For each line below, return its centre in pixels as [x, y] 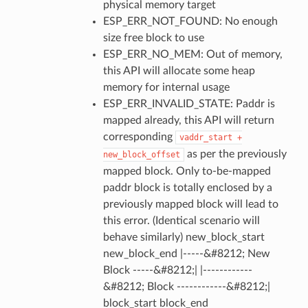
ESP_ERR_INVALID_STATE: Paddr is [189, 103]
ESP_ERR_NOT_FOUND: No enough [190, 21]
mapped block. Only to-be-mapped [187, 171]
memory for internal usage [166, 87]
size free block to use [153, 37]
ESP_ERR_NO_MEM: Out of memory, [192, 54]
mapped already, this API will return [188, 120]
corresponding [139, 136]
